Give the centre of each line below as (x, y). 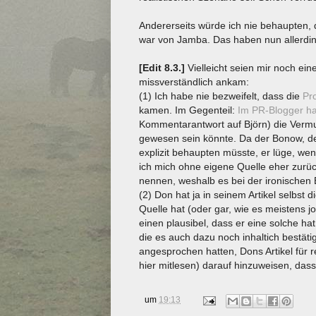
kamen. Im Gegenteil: (188, 110)
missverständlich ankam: (194, 81)
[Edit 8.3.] (162, 67)
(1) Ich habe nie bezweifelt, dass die (221, 96)
